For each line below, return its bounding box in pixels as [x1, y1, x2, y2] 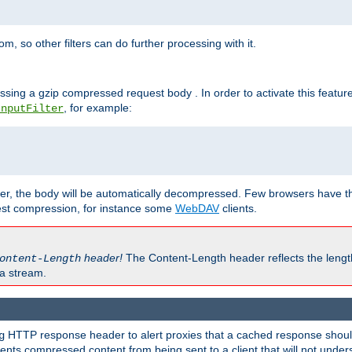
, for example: [64, 101, 132, 115]
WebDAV [175, 202, 219, 215]
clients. [219, 202, 257, 215]
